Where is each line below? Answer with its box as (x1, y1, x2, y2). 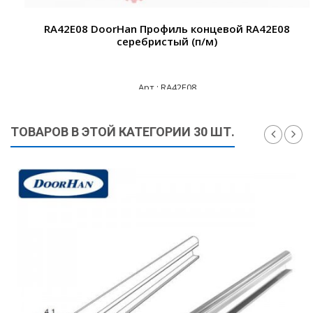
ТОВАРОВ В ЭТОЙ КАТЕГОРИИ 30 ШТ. (10, 124, 235, 139)
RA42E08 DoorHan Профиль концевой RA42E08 (44, 22, 290, 36)
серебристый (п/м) (117, 34, 217, 48)
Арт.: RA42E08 (138, 81, 196, 94)
